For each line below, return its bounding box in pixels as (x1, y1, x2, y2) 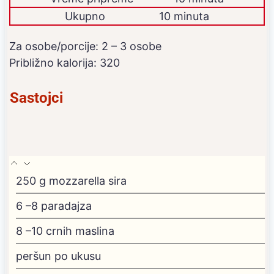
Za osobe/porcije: (9, 39, 102, 53)
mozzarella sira (49, 174, 127, 187)
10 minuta (159, 9, 210, 23)
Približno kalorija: (9, 56, 100, 69)
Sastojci (10, 89, 63, 106)
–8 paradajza (26, 199, 92, 212)
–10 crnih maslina (26, 224, 114, 237)
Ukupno (64, 9, 105, 23)
